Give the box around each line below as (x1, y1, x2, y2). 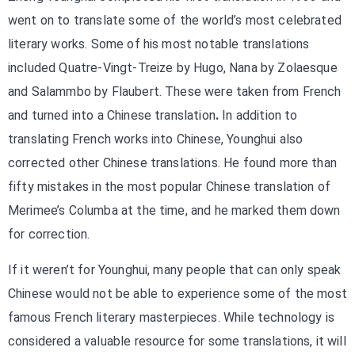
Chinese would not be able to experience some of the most (8, 286, 347, 301)
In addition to (222, 108, 298, 123)
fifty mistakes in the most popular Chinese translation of (8, 179, 331, 194)
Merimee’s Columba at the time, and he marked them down (8, 203, 341, 218)
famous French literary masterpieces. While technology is (8, 310, 334, 325)
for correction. (8, 227, 90, 242)
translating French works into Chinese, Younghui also (8, 132, 303, 147)
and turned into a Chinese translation (8, 108, 216, 123)
